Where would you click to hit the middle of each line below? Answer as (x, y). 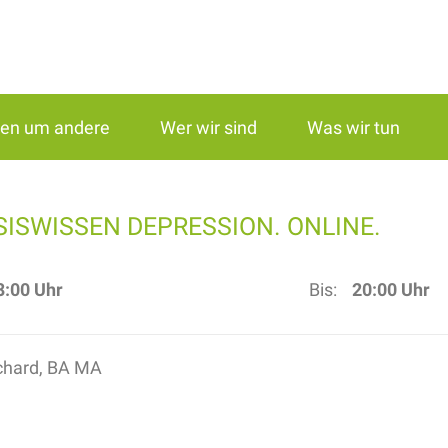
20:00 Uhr (390, 289)
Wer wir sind (208, 127)
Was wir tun (353, 127)
